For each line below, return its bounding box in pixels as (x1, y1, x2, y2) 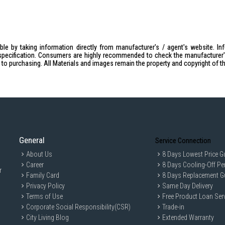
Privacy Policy (26, 182, 65, 190)
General (19, 135, 45, 145)
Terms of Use (26, 192, 63, 200)
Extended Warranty (162, 213, 214, 221)
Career (26, 161, 44, 169)
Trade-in (162, 203, 185, 211)
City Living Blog (26, 213, 69, 221)
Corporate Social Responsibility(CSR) (26, 203, 131, 211)
